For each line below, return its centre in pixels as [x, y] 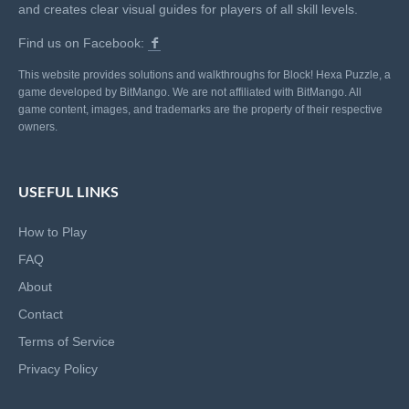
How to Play [52, 231]
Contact [41, 314]
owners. [38, 126]
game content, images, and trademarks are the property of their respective [200, 109]
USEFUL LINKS [69, 192]
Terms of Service [67, 341]
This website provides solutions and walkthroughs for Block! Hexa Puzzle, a [204, 74]
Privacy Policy [58, 368]
